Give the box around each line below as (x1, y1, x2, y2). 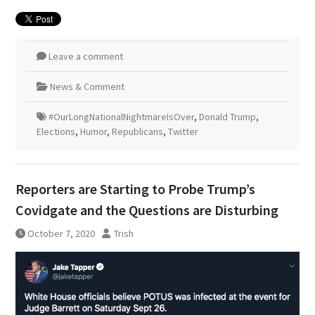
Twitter (167, 125, 198, 139)
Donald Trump (198, 110, 256, 124)
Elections (36, 125, 75, 139)
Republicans (111, 125, 163, 139)
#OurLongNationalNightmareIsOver (48, 110, 194, 124)
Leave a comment (48, 50, 123, 63)
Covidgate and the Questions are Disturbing (15, 201, 278, 219)
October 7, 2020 (27, 227, 95, 240)
